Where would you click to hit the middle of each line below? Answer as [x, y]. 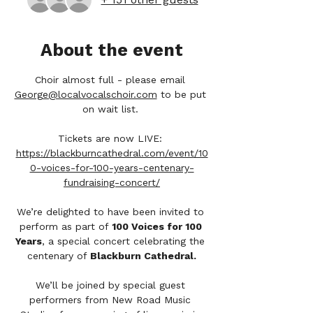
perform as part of [65, 226]
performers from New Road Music [112, 300]
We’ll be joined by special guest [112, 285]
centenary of [59, 256]
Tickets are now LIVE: [112, 138]
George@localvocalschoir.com [86, 94]
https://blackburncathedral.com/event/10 [112, 153]
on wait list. [112, 109]
